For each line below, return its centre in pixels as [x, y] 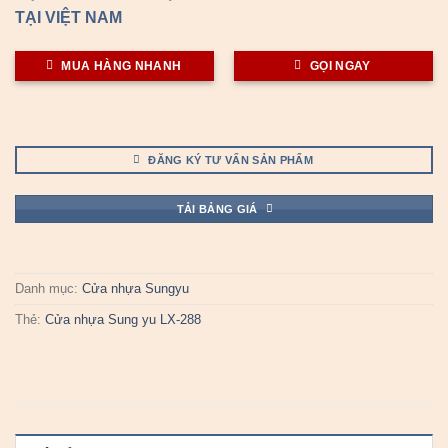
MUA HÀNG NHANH [121, 65]
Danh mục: [48, 289]
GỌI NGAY [340, 65]
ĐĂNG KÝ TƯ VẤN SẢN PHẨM [231, 159]
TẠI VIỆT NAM [68, 17]
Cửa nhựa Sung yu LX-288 [123, 320]
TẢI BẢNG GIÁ [217, 208]
